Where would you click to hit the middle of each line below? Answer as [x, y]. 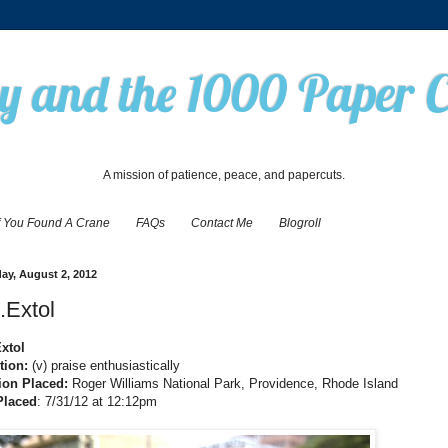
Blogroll [300, 223]
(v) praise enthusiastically [104, 366]
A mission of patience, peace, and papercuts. [224, 175]
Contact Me [222, 223]
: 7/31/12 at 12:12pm [97, 402]
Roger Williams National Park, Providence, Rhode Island [235, 384]
